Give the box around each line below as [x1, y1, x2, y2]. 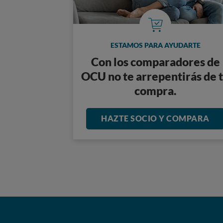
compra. [134, 84, 176, 98]
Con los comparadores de [91, 55, 220, 69]
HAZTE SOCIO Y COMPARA [101, 113, 210, 123]
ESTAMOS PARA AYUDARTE [110, 41, 201, 50]
